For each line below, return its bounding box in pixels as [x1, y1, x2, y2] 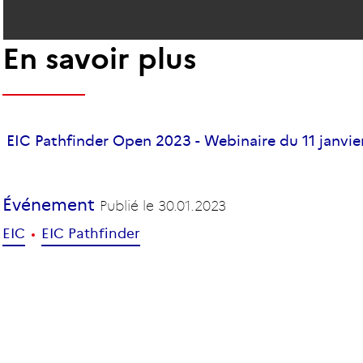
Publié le [100, 197, 159, 215]
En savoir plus [2, 40, 197, 77]
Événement [2, 194, 100, 216]
